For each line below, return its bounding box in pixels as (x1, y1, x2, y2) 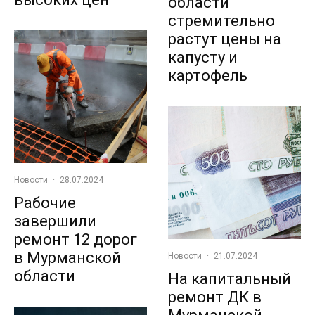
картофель (168, 67, 247, 85)
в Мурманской (14, 249, 121, 267)
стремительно (168, 12, 275, 30)
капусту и (168, 49, 238, 67)
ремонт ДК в (168, 288, 262, 307)
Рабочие (14, 194, 76, 212)
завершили (14, 212, 96, 231)
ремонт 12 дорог (14, 231, 137, 249)
